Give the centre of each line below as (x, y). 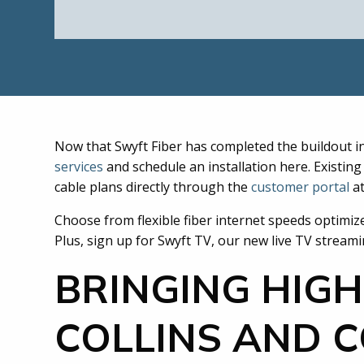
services (79, 166)
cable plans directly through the (153, 186)
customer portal (300, 186)
